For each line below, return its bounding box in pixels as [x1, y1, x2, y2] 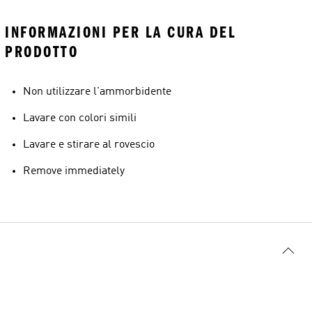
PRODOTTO [5, 42, 78, 61]
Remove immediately [23, 166, 125, 177]
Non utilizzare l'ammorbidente [23, 86, 171, 97]
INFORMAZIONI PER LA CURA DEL [5, 23, 236, 42]
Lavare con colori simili [23, 113, 136, 124]
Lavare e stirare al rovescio [23, 139, 155, 150]
